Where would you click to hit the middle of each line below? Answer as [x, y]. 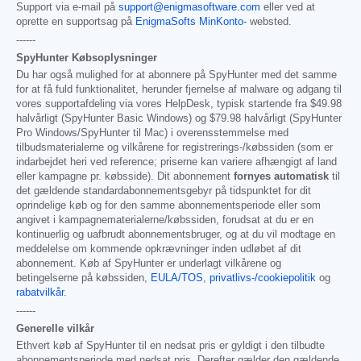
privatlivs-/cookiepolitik [263, 278]
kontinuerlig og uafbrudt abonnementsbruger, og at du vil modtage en [176, 235]
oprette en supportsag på [76, 22]
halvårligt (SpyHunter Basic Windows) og [113, 119]
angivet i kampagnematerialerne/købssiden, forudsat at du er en [165, 220]
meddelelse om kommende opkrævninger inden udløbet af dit [159, 249]
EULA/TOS [177, 278]
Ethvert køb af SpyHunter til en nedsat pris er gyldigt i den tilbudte [170, 346]
